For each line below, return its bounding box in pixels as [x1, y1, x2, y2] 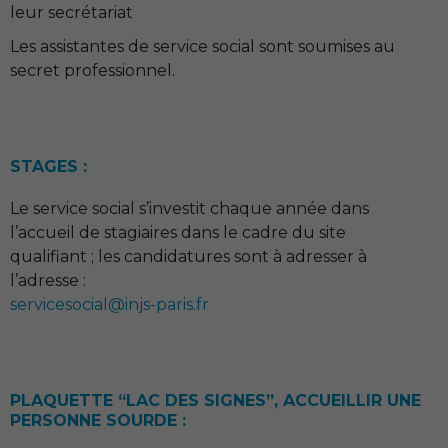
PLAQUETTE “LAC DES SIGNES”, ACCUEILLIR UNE [10, 391, 421, 410]
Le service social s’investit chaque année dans [10, 199, 369, 218]
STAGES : [10, 157, 87, 176]
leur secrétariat [10, 3, 133, 22]
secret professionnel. [10, 61, 175, 80]
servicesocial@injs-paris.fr [10, 295, 209, 314]
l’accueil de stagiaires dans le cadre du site [10, 223, 346, 242]
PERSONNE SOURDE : [10, 411, 186, 430]
